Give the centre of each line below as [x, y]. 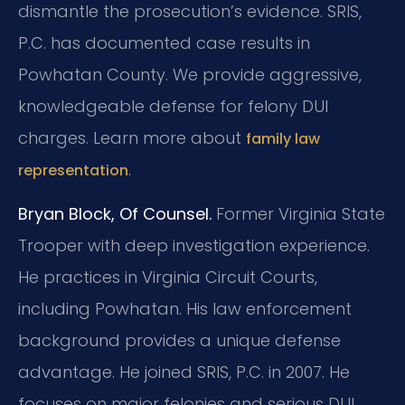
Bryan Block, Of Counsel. [115, 214]
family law [283, 138]
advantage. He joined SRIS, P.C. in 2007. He [184, 372]
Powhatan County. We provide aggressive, [190, 74]
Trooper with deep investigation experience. [194, 246]
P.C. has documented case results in [164, 42]
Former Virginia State [298, 214]
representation [73, 170]
